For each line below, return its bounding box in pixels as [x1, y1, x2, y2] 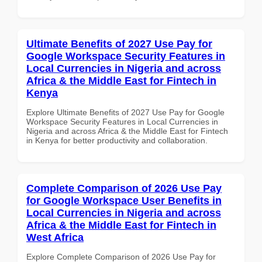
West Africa [26, 231, 84, 243]
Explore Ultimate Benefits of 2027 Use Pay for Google [26, 107, 225, 117]
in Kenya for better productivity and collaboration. [26, 135, 208, 145]
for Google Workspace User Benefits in [26, 194, 222, 206]
